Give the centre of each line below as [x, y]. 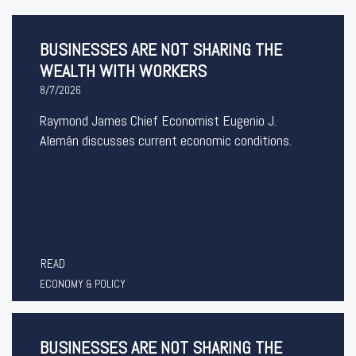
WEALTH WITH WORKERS [123, 71]
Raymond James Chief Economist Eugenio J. [158, 120]
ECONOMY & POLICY [83, 284]
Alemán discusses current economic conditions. [166, 140]
